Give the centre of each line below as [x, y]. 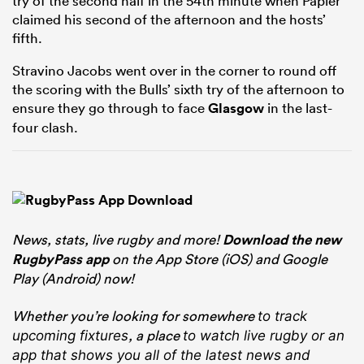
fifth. [27, 38]
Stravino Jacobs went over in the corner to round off [174, 71]
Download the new [282, 240]
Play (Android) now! [73, 279]
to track [282, 316]
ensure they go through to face [110, 108]
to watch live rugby [245, 336]
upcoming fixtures [70, 336]
